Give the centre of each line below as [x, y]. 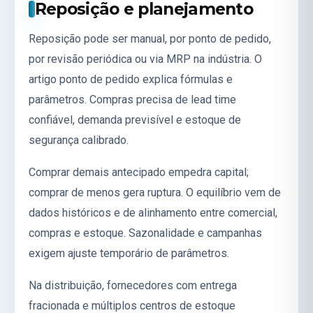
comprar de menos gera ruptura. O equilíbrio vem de [155, 192]
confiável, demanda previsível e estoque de [135, 119]
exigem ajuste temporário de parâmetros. [129, 253]
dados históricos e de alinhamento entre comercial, [153, 212]
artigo [44, 79]
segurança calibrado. [79, 140]
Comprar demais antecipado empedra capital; [139, 172]
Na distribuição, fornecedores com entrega [133, 285]
